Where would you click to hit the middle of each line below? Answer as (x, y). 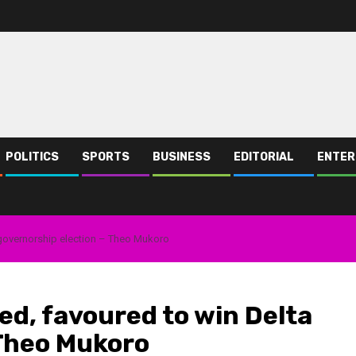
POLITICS (32, 157)
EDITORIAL (264, 157)
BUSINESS (182, 157)
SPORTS (106, 157)
